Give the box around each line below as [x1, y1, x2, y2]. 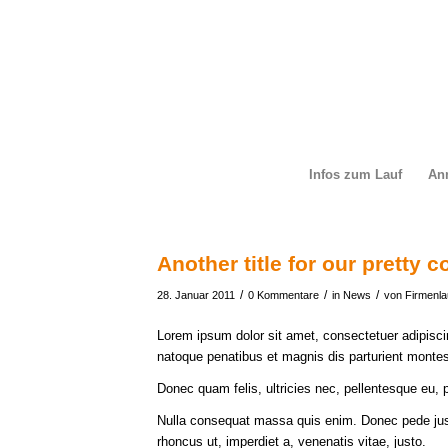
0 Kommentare [248, 289, 319, 301]
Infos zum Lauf [308, 167, 402, 182]
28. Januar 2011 [157, 289, 235, 301]
